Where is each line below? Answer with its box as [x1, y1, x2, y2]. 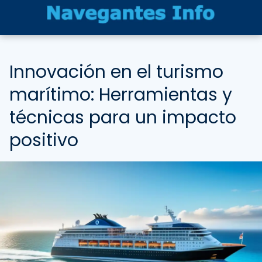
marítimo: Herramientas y [9, 82, 232, 107]
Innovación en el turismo [9, 60, 223, 84]
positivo [9, 128, 78, 153]
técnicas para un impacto [9, 105, 236, 130]
